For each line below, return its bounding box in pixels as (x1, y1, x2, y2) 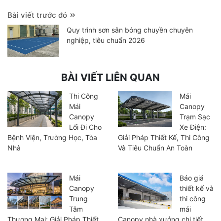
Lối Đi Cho (69, 122, 102, 131)
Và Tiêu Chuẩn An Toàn (118, 143, 192, 152)
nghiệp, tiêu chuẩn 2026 (66, 36, 145, 45)
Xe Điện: (180, 122, 206, 131)
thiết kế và (180, 184, 214, 192)
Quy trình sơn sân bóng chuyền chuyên (66, 26, 193, 35)
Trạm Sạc (180, 112, 210, 121)
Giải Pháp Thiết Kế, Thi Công (118, 133, 210, 142)
